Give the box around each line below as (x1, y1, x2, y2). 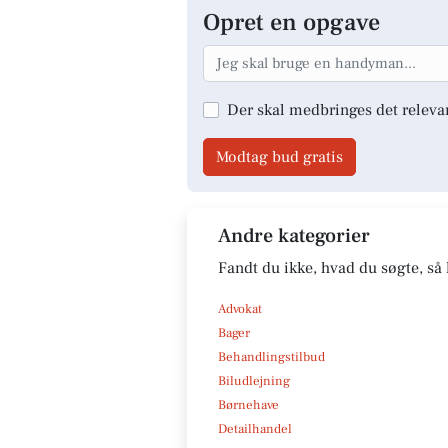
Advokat (218, 300, 262, 317)
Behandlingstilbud (218, 348, 325, 365)
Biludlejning (218, 372, 290, 389)
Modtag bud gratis (216, 146, 343, 167)
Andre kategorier (218, 222, 370, 249)
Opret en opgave (203, 7, 380, 38)
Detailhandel (218, 420, 292, 437)
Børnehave (218, 396, 279, 413)
